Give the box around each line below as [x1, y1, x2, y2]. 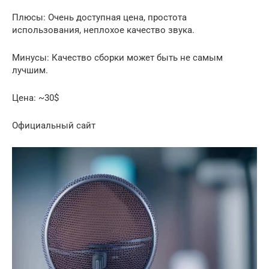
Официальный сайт [12, 120, 95, 131]
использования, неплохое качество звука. [12, 25, 195, 36]
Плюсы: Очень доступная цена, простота [12, 12, 187, 23]
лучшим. [12, 65, 48, 76]
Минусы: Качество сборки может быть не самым [12, 52, 223, 64]
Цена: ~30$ [12, 92, 59, 104]
